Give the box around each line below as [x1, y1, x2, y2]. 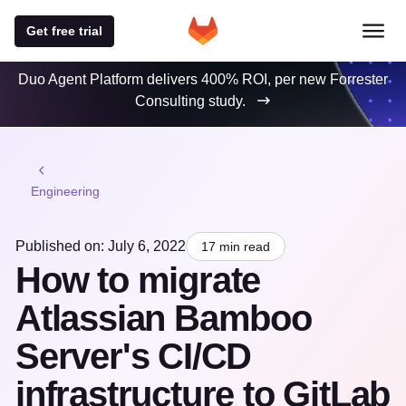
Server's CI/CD [15, 336, 252, 376]
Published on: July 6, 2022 [15, 238, 186, 254]
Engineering [31, 184, 100, 198]
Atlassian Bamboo [15, 298, 312, 338]
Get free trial [26, 23, 102, 38]
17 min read [201, 239, 270, 254]
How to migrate [15, 260, 261, 300]
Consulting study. [135, 93, 246, 109]
